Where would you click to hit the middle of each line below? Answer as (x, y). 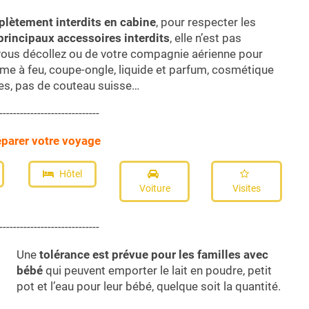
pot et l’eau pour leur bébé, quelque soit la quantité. (149, 287)
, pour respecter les (206, 22)
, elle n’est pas (206, 38)
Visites (247, 188)
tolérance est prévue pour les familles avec (152, 255)
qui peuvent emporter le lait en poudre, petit (157, 271)
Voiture (154, 188)
